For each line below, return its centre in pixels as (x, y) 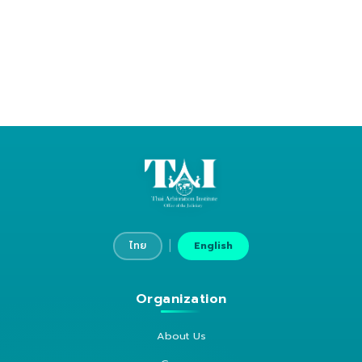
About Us (181, 335)
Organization (181, 299)
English (213, 245)
